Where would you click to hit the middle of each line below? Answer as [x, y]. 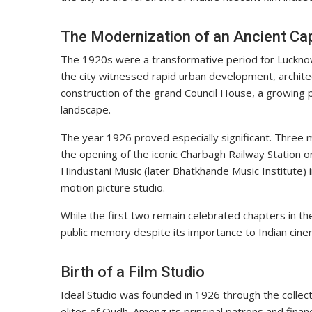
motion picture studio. [113, 188]
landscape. [86, 110]
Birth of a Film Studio [133, 272]
